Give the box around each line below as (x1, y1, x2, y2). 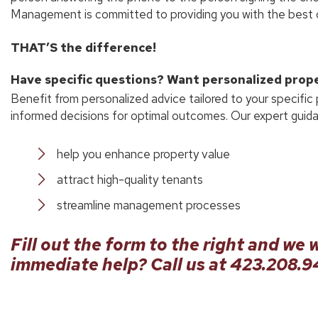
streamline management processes (57, 197, 241, 213)
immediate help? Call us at (11, 253, 230, 275)
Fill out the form (11, 234, 149, 256)
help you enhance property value (57, 146, 230, 162)
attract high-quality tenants (57, 172, 203, 187)
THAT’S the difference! (11, 40, 156, 55)
